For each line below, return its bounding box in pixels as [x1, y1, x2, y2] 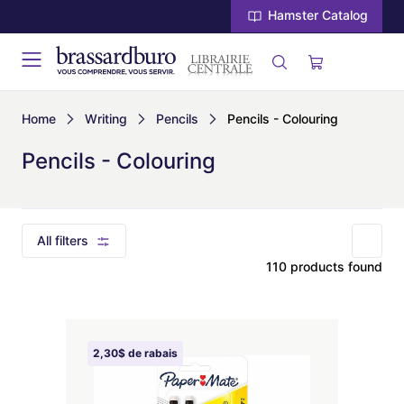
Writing [85, 111, 127, 126]
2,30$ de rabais [93, 346, 178, 360]
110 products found [266, 259, 382, 274]
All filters [37, 233, 88, 248]
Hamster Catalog [264, 7, 368, 23]
